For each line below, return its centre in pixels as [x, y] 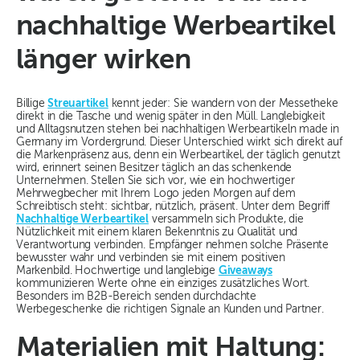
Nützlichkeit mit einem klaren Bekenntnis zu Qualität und [157, 233]
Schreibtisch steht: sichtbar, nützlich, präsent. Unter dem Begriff [173, 207]
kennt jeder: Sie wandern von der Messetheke [223, 104]
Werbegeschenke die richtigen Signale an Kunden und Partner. [170, 310]
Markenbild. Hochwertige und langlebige [117, 271]
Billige [32, 104]
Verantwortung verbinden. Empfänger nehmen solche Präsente [173, 245]
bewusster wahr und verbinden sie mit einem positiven [151, 258]
